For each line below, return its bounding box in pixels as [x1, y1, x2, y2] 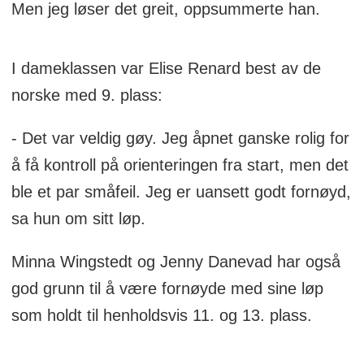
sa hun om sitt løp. [11, 209, 145, 227]
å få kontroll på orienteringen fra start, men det [11, 155, 349, 174]
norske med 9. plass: [11, 85, 162, 104]
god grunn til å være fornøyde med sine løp [11, 279, 323, 297]
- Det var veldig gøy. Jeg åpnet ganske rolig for [11, 128, 349, 147]
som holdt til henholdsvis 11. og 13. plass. [11, 305, 312, 324]
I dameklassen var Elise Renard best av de [11, 58, 321, 77]
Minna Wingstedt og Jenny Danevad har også [11, 252, 340, 271]
